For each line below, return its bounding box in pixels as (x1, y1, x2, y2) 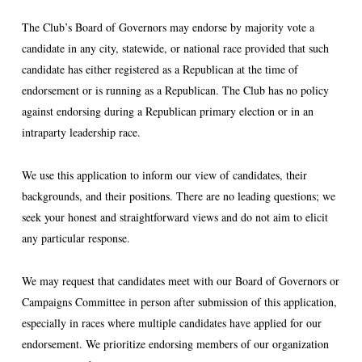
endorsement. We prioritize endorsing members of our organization (21, 336, 329, 351)
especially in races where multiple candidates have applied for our (21, 315, 322, 330)
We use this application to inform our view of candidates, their (21, 167, 307, 183)
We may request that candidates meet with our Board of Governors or (21, 273, 339, 288)
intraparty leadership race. (21, 124, 141, 140)
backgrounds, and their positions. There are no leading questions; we (21, 188, 335, 204)
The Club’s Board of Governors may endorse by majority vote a (21, 19, 314, 35)
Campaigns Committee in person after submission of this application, (21, 294, 337, 309)
